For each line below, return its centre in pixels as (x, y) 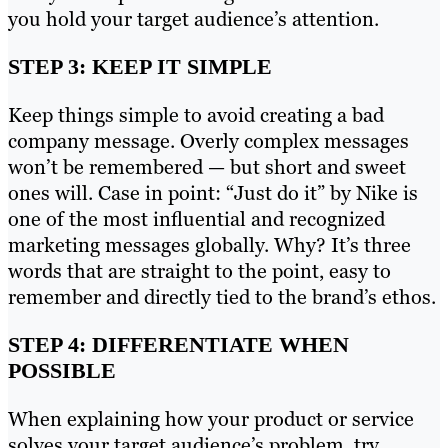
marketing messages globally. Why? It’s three (209, 244)
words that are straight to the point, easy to (199, 270)
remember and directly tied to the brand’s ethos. (222, 296)
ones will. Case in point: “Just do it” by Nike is (213, 192)
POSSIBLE (62, 371)
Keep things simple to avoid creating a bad (196, 114)
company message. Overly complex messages (208, 140)
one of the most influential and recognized (196, 218)
